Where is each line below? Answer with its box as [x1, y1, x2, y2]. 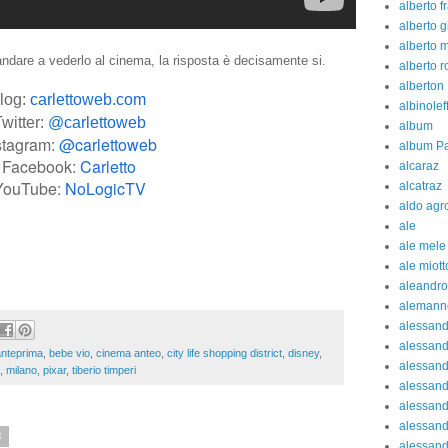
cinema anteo [96, 347, 161, 360]
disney [288, 347, 319, 360]
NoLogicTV [64, 176, 146, 200]
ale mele [399, 239, 446, 253]
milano [6, 364, 37, 377]
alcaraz [399, 159, 439, 173]
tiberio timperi [72, 364, 136, 377]
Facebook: [2, 154, 80, 178]
